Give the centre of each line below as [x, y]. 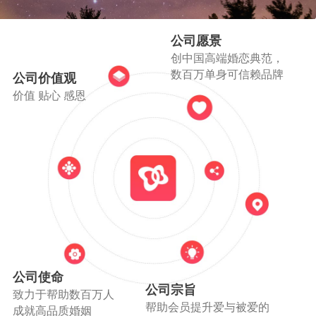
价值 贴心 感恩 [49, 95]
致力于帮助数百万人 [63, 295]
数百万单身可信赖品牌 [227, 74]
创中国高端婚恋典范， [227, 58]
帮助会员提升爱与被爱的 [208, 307]
